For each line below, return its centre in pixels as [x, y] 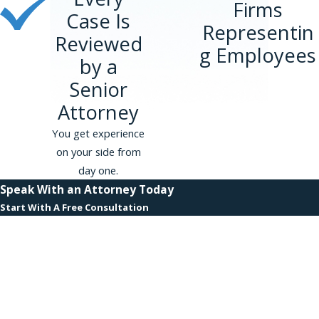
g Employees [258, 56]
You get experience [99, 134]
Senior [99, 90]
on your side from [98, 152]
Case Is [99, 21]
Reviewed [98, 44]
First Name [31, 226]
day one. [99, 171]
